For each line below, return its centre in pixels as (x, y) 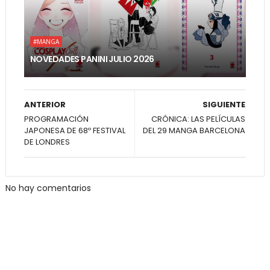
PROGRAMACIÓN (56, 119)
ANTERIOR (45, 105)
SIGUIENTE (224, 105)
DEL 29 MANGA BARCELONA (194, 131)
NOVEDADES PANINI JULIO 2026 (92, 59)
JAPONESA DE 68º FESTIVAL (74, 131)
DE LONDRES (47, 142)
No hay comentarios (48, 188)
